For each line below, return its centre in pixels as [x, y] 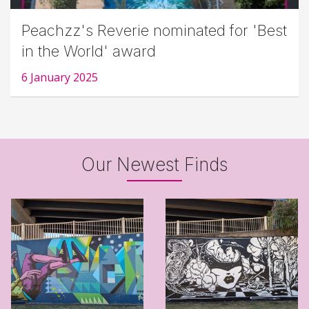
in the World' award [89, 51]
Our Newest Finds [154, 165]
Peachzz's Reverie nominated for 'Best [154, 31]
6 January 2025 [60, 78]
